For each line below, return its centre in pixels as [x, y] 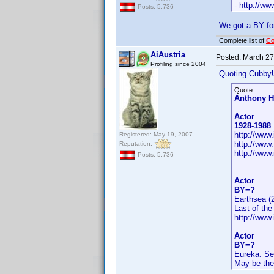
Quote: [244, 90]
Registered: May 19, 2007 [156, 134]
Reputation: [137, 143]
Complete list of [243, 40]
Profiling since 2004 [178, 64]
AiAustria [168, 55]
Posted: [229, 57]
